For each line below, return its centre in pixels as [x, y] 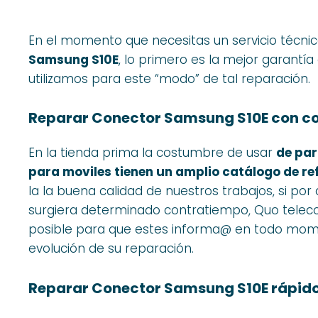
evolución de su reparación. [111, 249]
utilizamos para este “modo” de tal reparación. [169, 78]
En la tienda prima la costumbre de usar [152, 153]
